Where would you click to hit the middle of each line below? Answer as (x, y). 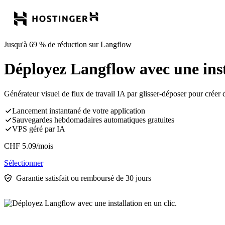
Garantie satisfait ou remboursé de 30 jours (84, 178)
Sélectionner (24, 163)
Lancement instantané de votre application (79, 110)
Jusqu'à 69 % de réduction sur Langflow (68, 44)
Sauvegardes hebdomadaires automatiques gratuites (93, 120)
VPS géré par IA (39, 129)
